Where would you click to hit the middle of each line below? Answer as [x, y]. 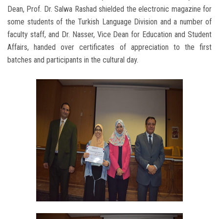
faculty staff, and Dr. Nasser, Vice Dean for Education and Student [109, 35]
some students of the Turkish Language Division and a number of [109, 22]
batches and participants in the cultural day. [73, 60]
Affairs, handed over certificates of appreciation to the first [109, 47]
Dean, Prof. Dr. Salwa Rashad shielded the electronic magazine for [109, 9]
